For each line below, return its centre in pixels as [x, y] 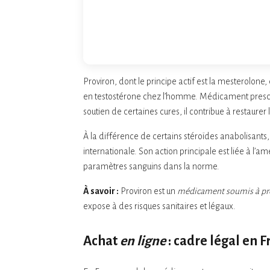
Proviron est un [148, 191]
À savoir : [101, 191]
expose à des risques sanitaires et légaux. [159, 206]
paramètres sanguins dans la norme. [151, 166]
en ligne [143, 241]
